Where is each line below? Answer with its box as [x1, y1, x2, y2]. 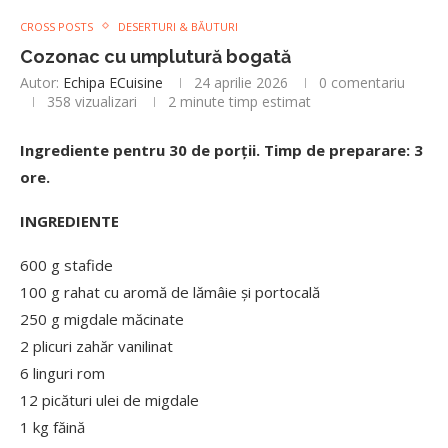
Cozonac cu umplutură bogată [20, 45, 291, 67]
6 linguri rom [20, 362, 105, 383]
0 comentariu [319, 72, 405, 92]
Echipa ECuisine [63, 72, 163, 92]
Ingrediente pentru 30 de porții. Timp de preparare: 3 [20, 139, 423, 160]
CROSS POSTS [20, 18, 93, 34]
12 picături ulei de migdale [20, 389, 199, 410]
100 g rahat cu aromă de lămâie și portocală [20, 281, 320, 302]
